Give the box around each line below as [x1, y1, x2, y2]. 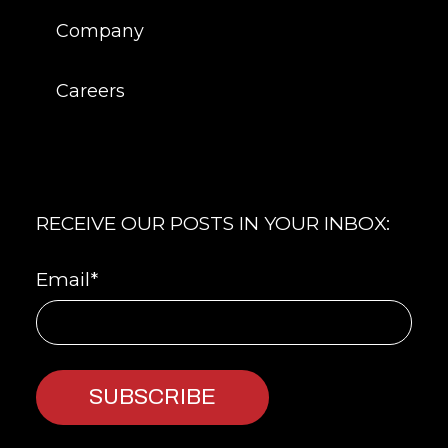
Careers [56, 80, 125, 103]
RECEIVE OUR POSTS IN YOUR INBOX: [36, 212, 390, 236]
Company [56, 20, 144, 43]
